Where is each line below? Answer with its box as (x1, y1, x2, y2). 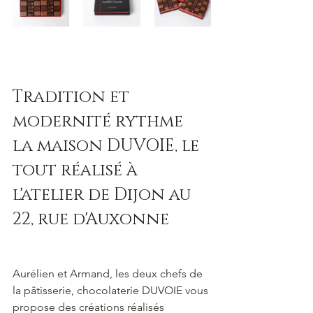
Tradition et (13, 86, 133, 109)
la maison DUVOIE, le (13, 135, 203, 158)
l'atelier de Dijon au (13, 184, 195, 207)
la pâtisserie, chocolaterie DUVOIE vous (13, 284, 211, 298)
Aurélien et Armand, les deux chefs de (13, 267, 205, 281)
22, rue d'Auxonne (13, 208, 169, 231)
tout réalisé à (13, 159, 142, 182)
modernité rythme (13, 110, 187, 133)
